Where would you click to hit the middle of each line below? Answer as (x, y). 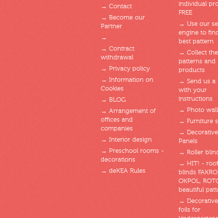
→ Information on (127, 80)
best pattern (196, 42)
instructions (195, 99)
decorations (118, 160)
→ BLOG (113, 100)
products (191, 70)
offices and (117, 120)
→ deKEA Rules (123, 171)
